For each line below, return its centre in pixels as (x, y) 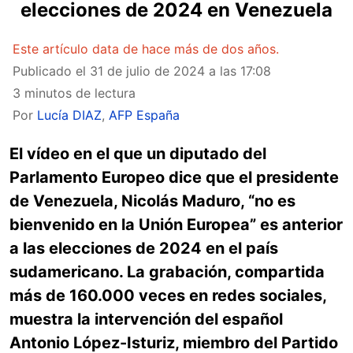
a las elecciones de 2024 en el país (144, 248)
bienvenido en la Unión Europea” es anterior (176, 225)
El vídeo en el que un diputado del (138, 154)
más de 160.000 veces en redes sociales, (168, 295)
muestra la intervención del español (146, 319)
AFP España (144, 115)
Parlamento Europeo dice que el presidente (174, 177)
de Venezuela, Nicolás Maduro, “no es (152, 201)
